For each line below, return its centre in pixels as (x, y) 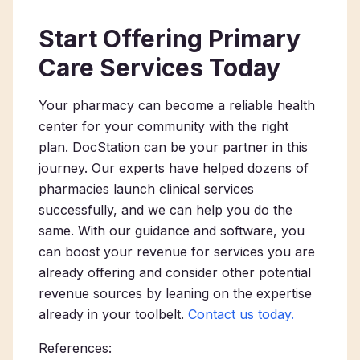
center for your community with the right (164, 126)
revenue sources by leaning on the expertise (175, 293)
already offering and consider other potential (175, 272)
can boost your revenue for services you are (177, 252)
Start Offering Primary (170, 39)
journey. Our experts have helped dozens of (174, 168)
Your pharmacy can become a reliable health (177, 105)
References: (75, 348)
